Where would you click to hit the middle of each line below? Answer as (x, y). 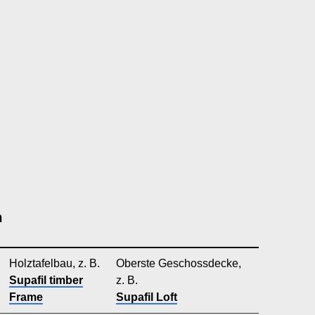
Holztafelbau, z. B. (54, 263)
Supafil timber (46, 280)
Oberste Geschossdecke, (179, 263)
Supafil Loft (147, 297)
